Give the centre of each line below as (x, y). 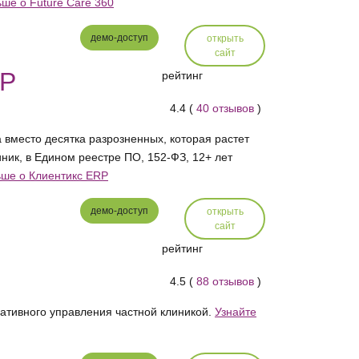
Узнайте (235, 312)
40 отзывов (226, 109)
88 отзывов (226, 282)
